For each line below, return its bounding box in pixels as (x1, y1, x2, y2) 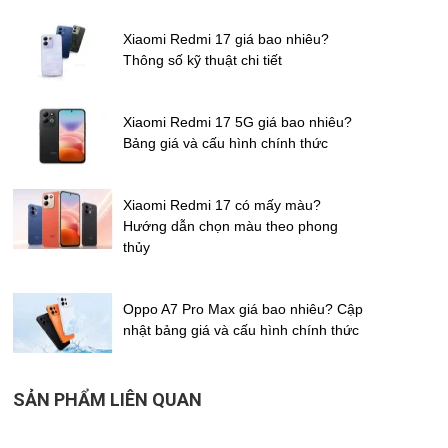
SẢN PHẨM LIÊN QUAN (13, 388, 202, 410)
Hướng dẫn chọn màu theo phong (123, 217, 338, 234)
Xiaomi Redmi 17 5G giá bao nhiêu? (123, 113, 352, 130)
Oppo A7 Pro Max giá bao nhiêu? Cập (123, 300, 363, 317)
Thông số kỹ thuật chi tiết (123, 51, 282, 68)
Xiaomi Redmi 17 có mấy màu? (123, 196, 321, 213)
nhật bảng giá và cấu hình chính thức (123, 321, 359, 338)
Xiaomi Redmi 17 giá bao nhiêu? (123, 30, 329, 47)
